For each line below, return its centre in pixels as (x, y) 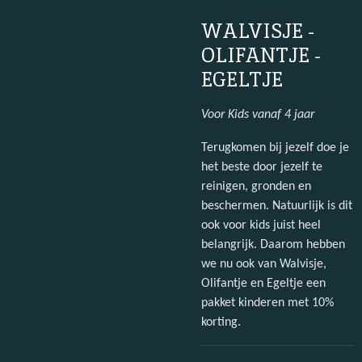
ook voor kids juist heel (261, 225)
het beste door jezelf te (262, 167)
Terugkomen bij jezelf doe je (275, 147)
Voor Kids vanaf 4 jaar (258, 115)
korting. (221, 322)
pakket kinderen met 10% (267, 303)
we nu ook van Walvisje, (264, 264)
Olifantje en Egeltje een (263, 283)
